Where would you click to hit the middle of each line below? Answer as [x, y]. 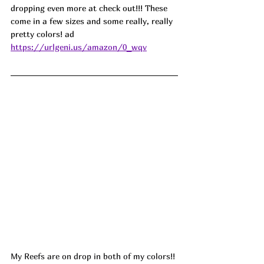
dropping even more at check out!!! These [90, 8]
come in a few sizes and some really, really [93, 21]
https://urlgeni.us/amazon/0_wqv [79, 47]
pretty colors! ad [42, 34]
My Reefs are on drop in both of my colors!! [94, 256]
